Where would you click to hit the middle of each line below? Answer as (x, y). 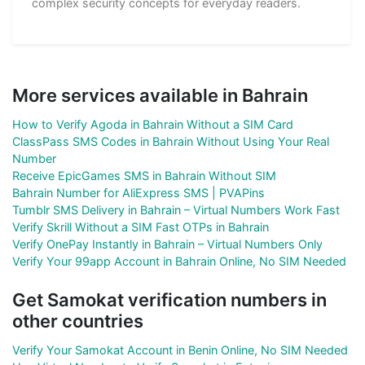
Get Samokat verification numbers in (169, 299)
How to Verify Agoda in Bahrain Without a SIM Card (153, 124)
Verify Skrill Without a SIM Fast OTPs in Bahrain (141, 226)
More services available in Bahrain (160, 95)
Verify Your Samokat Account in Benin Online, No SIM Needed (180, 350)
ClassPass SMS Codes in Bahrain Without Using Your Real (171, 141)
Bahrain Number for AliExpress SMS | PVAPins (139, 192)
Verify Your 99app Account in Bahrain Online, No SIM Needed (179, 261)
